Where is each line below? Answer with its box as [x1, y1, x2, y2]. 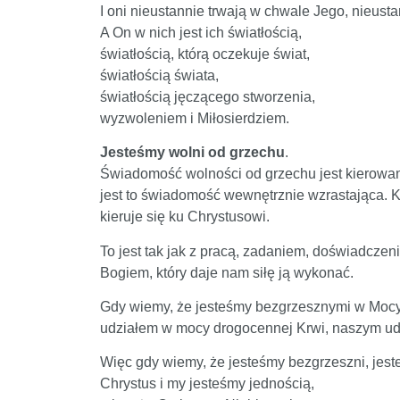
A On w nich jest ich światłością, [100, 24, 302, 40]
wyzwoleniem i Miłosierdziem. [100, 110, 289, 126]
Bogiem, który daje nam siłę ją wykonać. [100, 264, 354, 280]
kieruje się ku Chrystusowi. [100, 209, 270, 225]
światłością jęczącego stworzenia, [100, 88, 315, 104]
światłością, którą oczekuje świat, [100, 46, 310, 62]
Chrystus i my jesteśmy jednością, [100, 376, 314, 392]
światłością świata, [100, 67, 219, 83]
